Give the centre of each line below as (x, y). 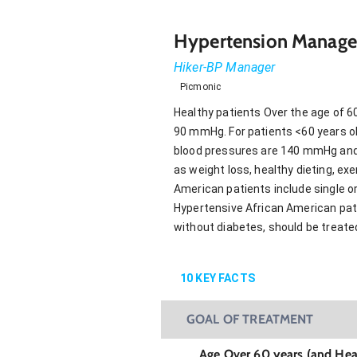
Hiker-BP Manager (225, 67)
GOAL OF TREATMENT (250, 319)
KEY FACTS (224, 278)
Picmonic (201, 86)
